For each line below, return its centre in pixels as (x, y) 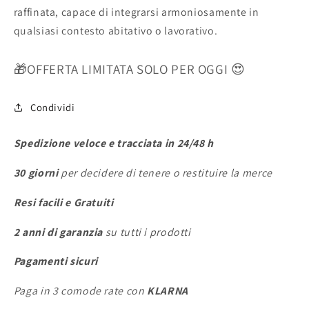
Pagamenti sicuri (56, 261)
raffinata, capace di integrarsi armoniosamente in (136, 12)
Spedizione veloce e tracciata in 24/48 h (113, 143)
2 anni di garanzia (58, 232)
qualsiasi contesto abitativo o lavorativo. (116, 30)
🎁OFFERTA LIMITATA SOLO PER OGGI (122, 69)
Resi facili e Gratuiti (63, 202)
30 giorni (36, 173)
